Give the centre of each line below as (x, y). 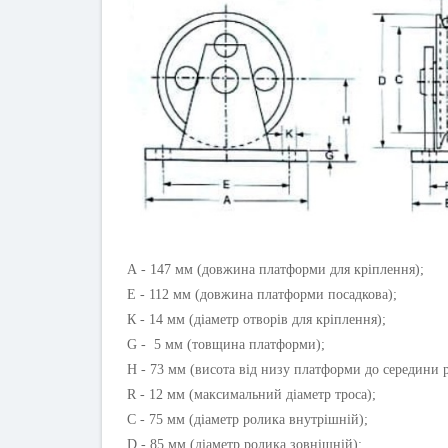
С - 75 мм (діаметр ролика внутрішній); (247, 420)
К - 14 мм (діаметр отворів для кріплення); (256, 320)
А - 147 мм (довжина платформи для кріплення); (275, 270)
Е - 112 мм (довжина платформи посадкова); (262, 295)
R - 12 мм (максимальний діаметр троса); (251, 395)
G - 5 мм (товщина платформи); (226, 345)
